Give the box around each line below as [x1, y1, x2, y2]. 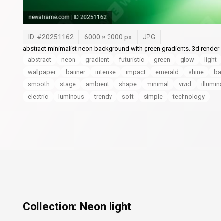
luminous [58, 93, 84, 100]
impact [126, 68, 146, 75]
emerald [155, 68, 179, 75]
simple [144, 93, 163, 100]
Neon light [80, 200, 131, 213]
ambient [86, 80, 109, 88]
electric [28, 93, 48, 100]
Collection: [23, 200, 80, 213]
